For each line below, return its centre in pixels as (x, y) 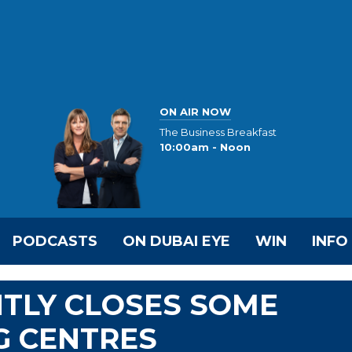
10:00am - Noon (205, 147)
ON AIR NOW (195, 111)
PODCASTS (55, 241)
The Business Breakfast (218, 132)
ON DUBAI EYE (176, 241)
